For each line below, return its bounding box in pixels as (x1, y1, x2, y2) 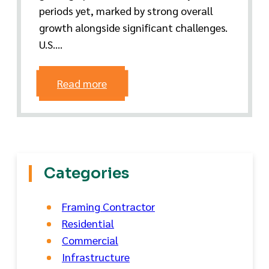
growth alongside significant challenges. (39, 20, 228, 34)
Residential (62, 216, 114, 230)
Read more (57, 76, 107, 90)
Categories (44, 163, 129, 183)
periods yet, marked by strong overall (39, 3, 213, 17)
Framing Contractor (62, 199, 155, 213)
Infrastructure (62, 249, 130, 264)
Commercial (62, 232, 118, 247)
